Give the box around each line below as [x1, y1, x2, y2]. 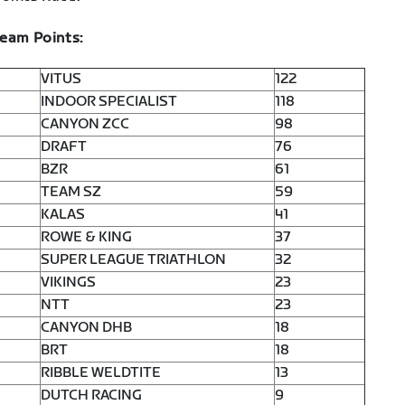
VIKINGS [41, 274, 96, 292]
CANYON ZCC [41, 116, 129, 134]
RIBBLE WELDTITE [41, 364, 161, 382]
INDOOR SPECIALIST [41, 93, 177, 111]
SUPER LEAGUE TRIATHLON [41, 251, 226, 269]
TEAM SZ [41, 184, 101, 202]
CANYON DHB [41, 319, 132, 337]
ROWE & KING [41, 229, 132, 247]
